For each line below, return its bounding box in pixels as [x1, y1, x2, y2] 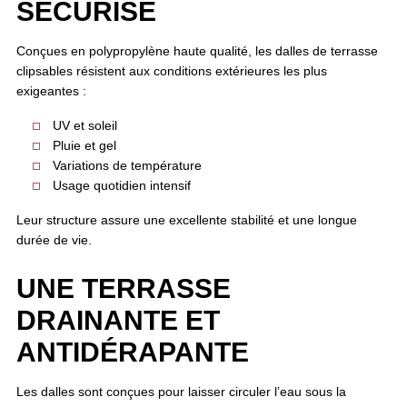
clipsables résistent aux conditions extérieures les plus [15, 63, 327, 78]
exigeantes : [15, 83, 86, 98]
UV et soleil [52, 117, 117, 133]
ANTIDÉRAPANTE [15, 336, 249, 367]
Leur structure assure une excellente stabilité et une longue [15, 212, 357, 227]
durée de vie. [15, 232, 92, 247]
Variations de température [52, 157, 202, 173]
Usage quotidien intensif [52, 177, 191, 193]
